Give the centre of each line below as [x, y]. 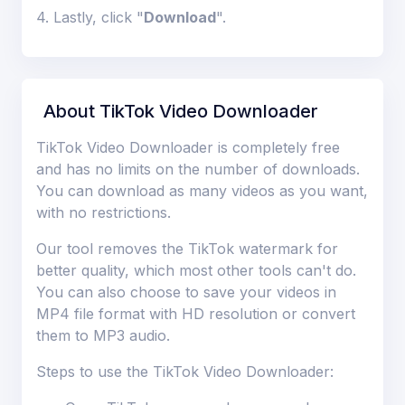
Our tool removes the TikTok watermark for [187, 248]
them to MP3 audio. [103, 335]
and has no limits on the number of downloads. [198, 169]
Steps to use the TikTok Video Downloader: [185, 371]
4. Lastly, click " [90, 17]
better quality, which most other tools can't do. [196, 270]
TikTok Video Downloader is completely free [188, 147]
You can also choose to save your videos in [186, 292]
